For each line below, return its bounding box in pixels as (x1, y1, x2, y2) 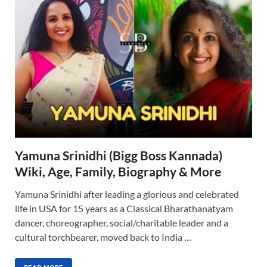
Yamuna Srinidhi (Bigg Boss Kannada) (15, 147, 222, 163)
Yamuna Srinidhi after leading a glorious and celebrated (15, 188, 239, 200)
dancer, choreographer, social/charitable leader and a (15, 216, 228, 228)
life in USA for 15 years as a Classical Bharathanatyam (15, 202, 233, 214)
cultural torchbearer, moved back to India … (15, 231, 191, 243)
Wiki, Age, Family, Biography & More (15, 163, 221, 179)
